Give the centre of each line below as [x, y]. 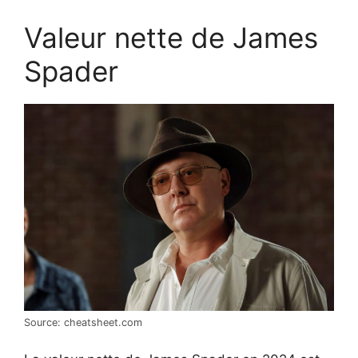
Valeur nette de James [171, 38]
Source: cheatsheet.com [83, 322]
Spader [71, 72]
